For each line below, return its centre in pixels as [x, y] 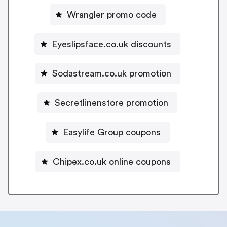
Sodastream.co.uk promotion [111, 73]
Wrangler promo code [111, 14]
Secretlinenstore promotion [111, 103]
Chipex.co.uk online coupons [111, 161]
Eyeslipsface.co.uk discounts [111, 44]
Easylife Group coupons [111, 132]
